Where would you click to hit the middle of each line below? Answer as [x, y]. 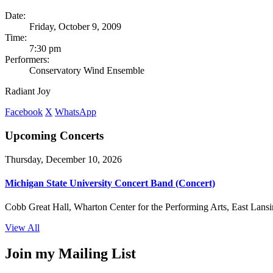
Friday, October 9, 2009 [75, 27]
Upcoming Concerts [54, 136]
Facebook [24, 112]
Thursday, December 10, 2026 [63, 159]
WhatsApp [76, 112]
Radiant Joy [28, 91]
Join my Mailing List [70, 254]
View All [22, 228]
